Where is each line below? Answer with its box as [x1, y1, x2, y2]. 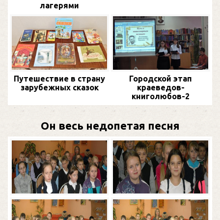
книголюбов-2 [132, 91, 190, 101]
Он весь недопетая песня [40, 119, 180, 132]
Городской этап [129, 74, 192, 83]
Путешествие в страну [14, 74, 105, 83]
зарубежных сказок [20, 82, 99, 92]
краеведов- [137, 82, 185, 92]
